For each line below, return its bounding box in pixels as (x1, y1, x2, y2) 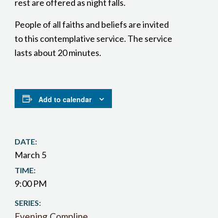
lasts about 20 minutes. (15, 47, 101, 58)
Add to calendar (38, 94, 91, 105)
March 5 (15, 149, 46, 161)
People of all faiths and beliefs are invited (15, 19, 169, 30)
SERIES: (15, 198, 41, 208)
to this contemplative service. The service (15, 33, 172, 44)
